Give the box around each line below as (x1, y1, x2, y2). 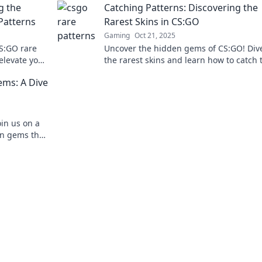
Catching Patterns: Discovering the (104, 1, 258, 14)
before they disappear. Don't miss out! (104, 66, 253, 77)
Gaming (104, 30, 130, 40)
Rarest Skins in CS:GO (104, 15, 199, 28)
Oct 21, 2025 (135, 30, 175, 40)
